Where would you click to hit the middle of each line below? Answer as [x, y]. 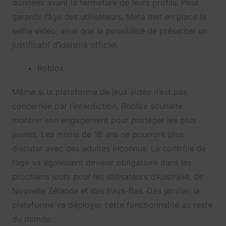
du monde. [32, 219]
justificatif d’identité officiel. [65, 45]
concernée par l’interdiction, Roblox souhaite [97, 106]
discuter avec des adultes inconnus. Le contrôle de [109, 149]
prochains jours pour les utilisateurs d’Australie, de [107, 177]
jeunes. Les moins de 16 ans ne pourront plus [98, 134]
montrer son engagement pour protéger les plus [104, 120]
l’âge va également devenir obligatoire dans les [102, 163]
